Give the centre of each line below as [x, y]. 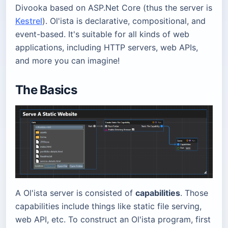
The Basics [46, 90]
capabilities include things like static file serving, [108, 206]
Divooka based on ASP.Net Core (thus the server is [114, 8]
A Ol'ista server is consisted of [75, 193]
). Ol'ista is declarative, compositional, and [124, 21]
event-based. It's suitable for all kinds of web [102, 34]
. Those [194, 193]
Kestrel [29, 21]
